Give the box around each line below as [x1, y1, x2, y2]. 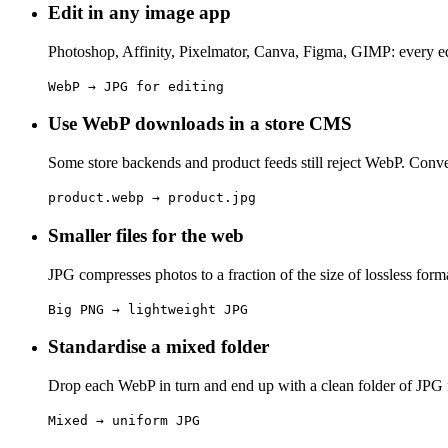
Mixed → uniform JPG [48, 412, 200, 428]
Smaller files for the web [48, 224, 244, 246]
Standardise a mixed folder [48, 336, 269, 358]
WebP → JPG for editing [48, 78, 224, 94]
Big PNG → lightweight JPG [48, 301, 248, 317]
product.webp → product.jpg [48, 190, 256, 206]
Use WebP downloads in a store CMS [48, 113, 352, 135]
